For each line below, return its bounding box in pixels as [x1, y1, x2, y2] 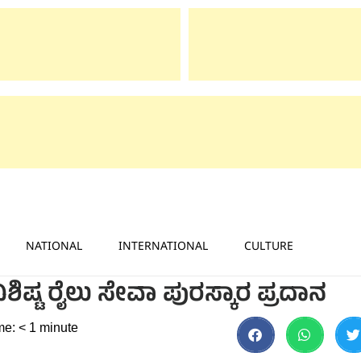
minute [39, 321, 78, 334]
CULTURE [243, 238, 293, 253]
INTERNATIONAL [118, 238, 208, 253]
